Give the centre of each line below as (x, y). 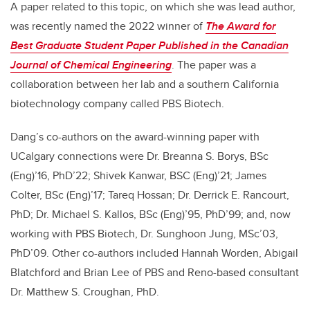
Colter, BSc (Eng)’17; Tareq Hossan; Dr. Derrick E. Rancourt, (150, 195)
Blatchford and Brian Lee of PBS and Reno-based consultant (155, 273)
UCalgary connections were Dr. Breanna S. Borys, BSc (139, 156)
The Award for (241, 26)
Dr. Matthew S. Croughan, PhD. (85, 292)
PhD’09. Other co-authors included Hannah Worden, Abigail (154, 253)
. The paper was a (214, 65)
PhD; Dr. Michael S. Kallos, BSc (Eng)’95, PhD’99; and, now (151, 215)
